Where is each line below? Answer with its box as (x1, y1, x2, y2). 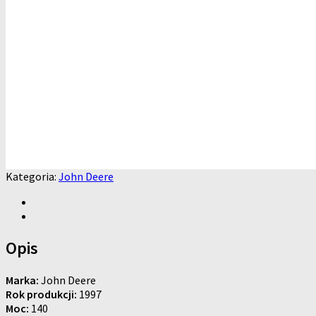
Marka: (6, 272, 39, 287)
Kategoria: (6, 169, 59, 183)
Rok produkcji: (6, 286, 77, 301)
